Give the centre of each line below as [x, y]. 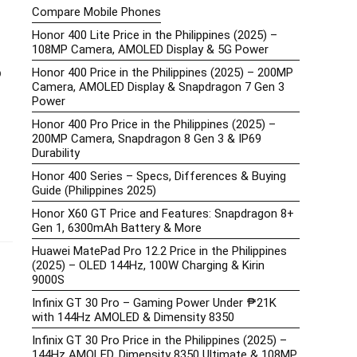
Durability [56, 153]
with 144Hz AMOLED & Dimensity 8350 [133, 318]
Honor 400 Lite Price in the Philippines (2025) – [155, 35]
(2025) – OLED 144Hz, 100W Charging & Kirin [148, 266]
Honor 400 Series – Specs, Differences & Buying [159, 177]
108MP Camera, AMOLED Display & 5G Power [150, 50]
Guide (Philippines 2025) [94, 191]
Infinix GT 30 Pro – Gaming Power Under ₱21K [154, 303]
